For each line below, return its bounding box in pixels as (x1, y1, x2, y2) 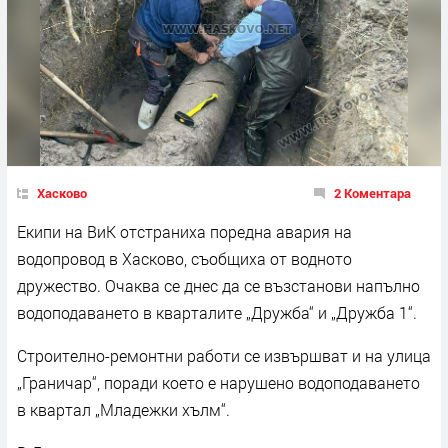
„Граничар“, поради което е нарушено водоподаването (17, 371, 420, 393)
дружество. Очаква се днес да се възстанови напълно (17, 274, 420, 296)
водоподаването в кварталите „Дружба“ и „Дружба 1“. (17, 301, 425, 323)
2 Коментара (334, 183, 411, 202)
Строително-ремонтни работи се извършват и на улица (17, 344, 431, 366)
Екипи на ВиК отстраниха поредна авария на (17, 220, 352, 242)
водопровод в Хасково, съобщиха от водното (17, 247, 352, 269)
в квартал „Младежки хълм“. (17, 398, 230, 420)
